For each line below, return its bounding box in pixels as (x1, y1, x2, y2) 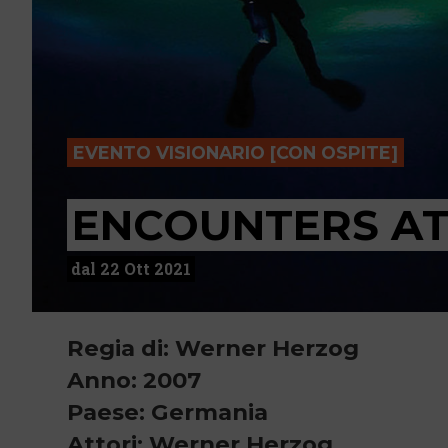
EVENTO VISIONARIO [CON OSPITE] (73, 141, 398, 163)
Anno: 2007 (67, 366, 201, 394)
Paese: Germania (67, 398, 268, 426)
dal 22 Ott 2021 (71, 258, 191, 279)
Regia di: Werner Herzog (67, 334, 359, 362)
